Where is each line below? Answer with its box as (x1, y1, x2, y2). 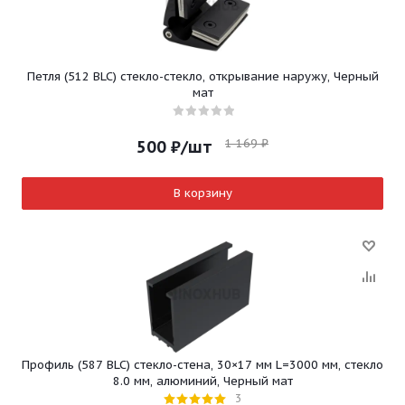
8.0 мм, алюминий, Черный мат (112, 372, 293, 389)
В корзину (173, 185, 232, 201)
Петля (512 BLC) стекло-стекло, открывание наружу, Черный (26, 69, 379, 84)
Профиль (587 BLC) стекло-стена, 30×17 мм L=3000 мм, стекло (22, 356, 383, 372)
